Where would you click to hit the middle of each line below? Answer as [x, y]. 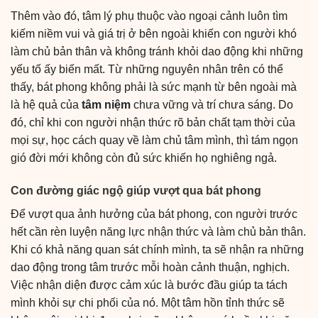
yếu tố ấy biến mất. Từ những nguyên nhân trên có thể [147, 70]
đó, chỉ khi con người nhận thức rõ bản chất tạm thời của [153, 123]
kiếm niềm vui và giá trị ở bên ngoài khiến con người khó [154, 34]
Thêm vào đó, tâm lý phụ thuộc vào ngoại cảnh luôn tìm [149, 16]
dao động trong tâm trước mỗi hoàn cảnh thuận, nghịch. [150, 268]
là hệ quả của [46, 105]
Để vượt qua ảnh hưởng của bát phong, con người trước [154, 214]
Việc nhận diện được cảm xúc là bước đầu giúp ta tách [149, 285]
